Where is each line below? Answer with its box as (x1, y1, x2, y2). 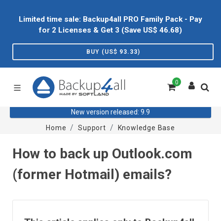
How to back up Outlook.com (12, 146, 192, 162)
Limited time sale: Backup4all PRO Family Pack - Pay (19, 15, 202, 24)
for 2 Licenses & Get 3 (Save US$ (39, 26, 159, 35)
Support (78, 124, 106, 132)
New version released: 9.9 (71, 108, 150, 116)
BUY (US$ (86, 48, 119, 55)
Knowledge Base (117, 124, 175, 132)
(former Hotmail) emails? (12, 166, 172, 183)
